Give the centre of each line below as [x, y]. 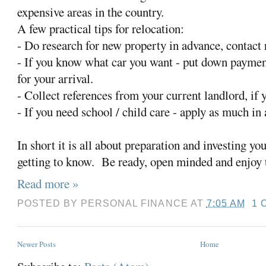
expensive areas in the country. [91, 12]
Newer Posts [37, 244]
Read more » [48, 184]
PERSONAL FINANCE [134, 203]
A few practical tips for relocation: [101, 28]
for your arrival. [56, 78]
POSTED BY [49, 203]
